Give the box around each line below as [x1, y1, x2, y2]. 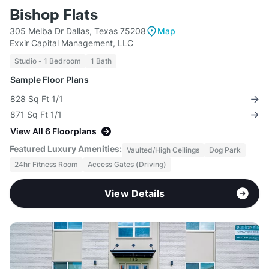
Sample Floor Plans [10, 74, 89, 85]
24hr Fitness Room [14, 160, 78, 169]
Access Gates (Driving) [88, 160, 166, 169]
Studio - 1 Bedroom [14, 56, 81, 66]
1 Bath [91, 56, 112, 66]
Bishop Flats [10, 6, 98, 25]
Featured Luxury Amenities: [10, 144, 122, 154]
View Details [104, 187, 165, 200]
